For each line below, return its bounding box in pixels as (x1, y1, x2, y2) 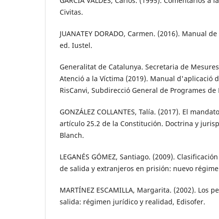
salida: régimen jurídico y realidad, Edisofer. (60, 197, 205, 207)
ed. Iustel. (60, 41, 92, 50)
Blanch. (60, 131, 84, 140)
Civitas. (60, 7, 83, 17)
